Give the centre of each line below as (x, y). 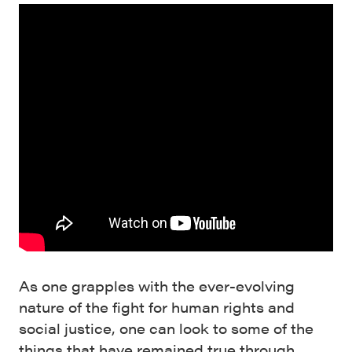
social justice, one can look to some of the (166, 328)
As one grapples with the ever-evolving (157, 285)
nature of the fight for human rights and (157, 306)
